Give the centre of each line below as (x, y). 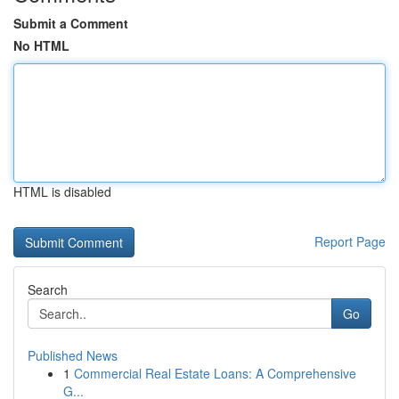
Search (48, 289)
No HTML (41, 45)
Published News (73, 355)
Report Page (350, 241)
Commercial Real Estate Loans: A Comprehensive (215, 373)
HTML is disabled (62, 191)
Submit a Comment (71, 23)
